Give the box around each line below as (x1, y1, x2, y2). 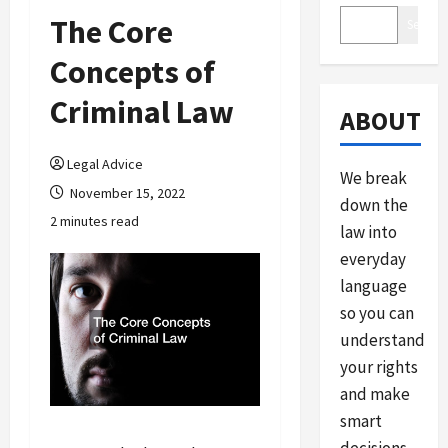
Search (406, 16, 443, 33)
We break (339, 167, 407, 189)
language (339, 275, 407, 297)
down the (339, 194, 408, 216)
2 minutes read (50, 212, 139, 230)
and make (339, 383, 410, 405)
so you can (339, 302, 414, 324)
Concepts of (50, 52, 215, 92)
